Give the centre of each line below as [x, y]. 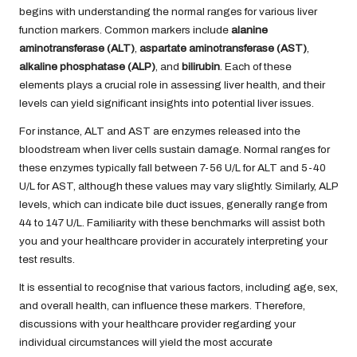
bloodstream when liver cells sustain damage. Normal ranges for [175, 149]
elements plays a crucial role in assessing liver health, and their [172, 84]
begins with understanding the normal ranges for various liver [168, 11]
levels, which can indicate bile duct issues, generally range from [173, 204]
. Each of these [256, 66]
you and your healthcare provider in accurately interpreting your [173, 241]
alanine [249, 29]
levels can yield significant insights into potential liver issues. [167, 103]
